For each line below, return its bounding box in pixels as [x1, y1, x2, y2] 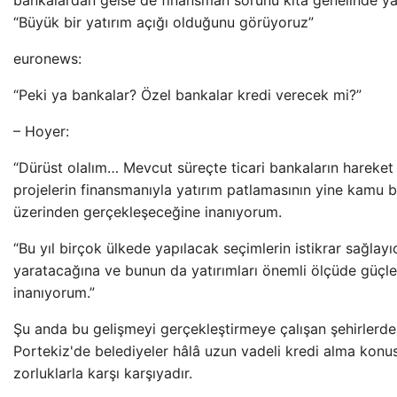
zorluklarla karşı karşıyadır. [13, 364, 192, 382]
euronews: [13, 50, 82, 67]
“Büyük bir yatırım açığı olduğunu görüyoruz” [13, 13, 314, 31]
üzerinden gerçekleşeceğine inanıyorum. [13, 203, 282, 221]
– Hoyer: [13, 122, 69, 140]
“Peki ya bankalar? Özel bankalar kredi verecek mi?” [13, 86, 362, 104]
